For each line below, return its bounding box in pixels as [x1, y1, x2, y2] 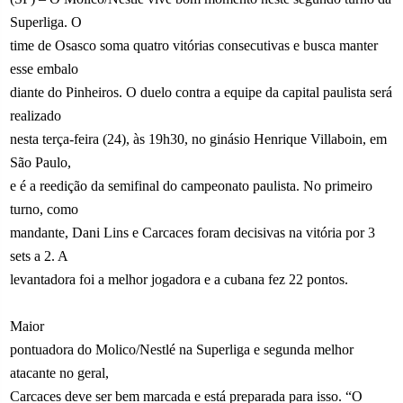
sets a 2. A [10, 247, 69, 264]
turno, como [10, 201, 79, 217]
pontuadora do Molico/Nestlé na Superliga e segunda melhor [10, 341, 354, 357]
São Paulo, [10, 154, 72, 170]
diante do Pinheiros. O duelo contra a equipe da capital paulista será [10, 84, 393, 100]
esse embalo [10, 60, 79, 76]
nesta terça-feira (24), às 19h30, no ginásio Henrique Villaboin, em [10, 130, 388, 147]
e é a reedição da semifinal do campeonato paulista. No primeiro [10, 177, 373, 193]
